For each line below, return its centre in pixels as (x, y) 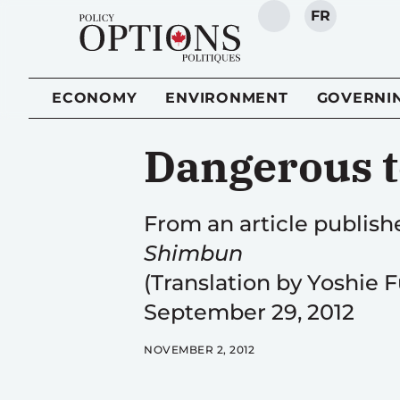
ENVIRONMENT (227, 98)
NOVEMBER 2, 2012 (200, 350)
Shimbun (193, 253)
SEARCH (306, 25)
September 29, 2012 (249, 312)
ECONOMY (95, 98)
